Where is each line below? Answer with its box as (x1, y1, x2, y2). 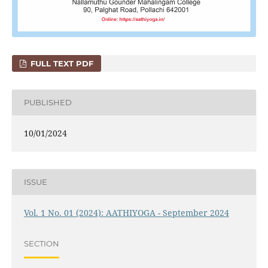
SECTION (23, 239, 59, 249)
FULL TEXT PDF (28, 58, 94, 68)
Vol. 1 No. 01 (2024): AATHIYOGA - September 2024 (23, 206, 229, 218)
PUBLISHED (23, 98, 72, 108)
